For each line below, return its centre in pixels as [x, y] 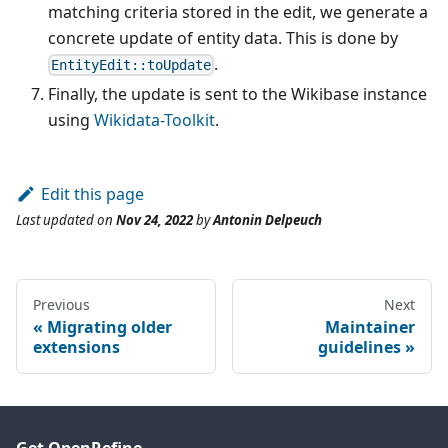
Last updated [55, 220]
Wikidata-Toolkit [154, 120]
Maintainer [370, 327]
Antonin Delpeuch [267, 220]
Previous [61, 305]
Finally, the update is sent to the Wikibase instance [237, 94]
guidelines [359, 347]
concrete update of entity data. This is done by [223, 37]
